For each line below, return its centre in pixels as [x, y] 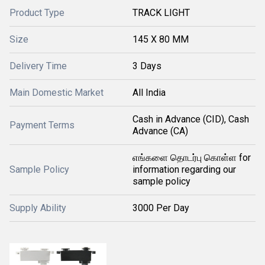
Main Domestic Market [56, 93]
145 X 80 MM [161, 39]
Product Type [37, 13]
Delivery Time [38, 66]
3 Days [147, 66]
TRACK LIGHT [161, 13]
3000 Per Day [161, 208]
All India [149, 93]
